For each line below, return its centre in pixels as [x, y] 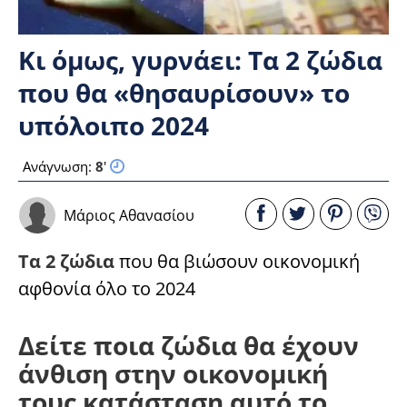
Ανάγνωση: [59, 167]
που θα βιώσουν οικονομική [237, 262]
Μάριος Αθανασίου [129, 215]
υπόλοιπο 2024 [114, 126]
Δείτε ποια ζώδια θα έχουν [189, 346]
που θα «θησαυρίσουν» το [184, 93]
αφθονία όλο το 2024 [107, 289]
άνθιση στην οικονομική [173, 374]
